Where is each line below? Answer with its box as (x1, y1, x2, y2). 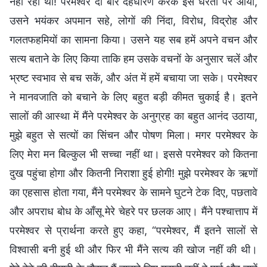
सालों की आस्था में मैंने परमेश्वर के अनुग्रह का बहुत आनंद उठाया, (10, 109, 257, 122)
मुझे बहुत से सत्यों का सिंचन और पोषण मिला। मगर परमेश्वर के (10, 128, 257, 141)
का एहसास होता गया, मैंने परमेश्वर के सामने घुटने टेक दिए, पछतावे (10, 185, 257, 198)
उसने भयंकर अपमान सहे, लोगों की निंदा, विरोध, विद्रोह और (10, 14, 257, 27)
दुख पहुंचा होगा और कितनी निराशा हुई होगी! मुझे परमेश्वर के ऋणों (10, 166, 257, 179)
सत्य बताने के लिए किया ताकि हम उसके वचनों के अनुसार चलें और (10, 52, 257, 65)
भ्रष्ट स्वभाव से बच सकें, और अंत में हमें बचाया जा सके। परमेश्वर (10, 71, 257, 84)
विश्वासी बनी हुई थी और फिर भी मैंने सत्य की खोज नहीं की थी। (10, 243, 257, 256)
